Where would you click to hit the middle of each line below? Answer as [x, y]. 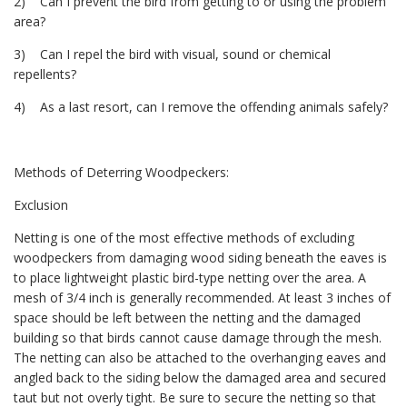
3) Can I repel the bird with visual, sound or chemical [172, 55]
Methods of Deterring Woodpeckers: [121, 173]
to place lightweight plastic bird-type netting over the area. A [190, 278]
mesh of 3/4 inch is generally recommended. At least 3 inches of [202, 298]
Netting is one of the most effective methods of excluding [184, 238]
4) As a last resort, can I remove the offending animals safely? [201, 107]
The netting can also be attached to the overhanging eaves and [200, 358]
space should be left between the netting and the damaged [187, 318]
